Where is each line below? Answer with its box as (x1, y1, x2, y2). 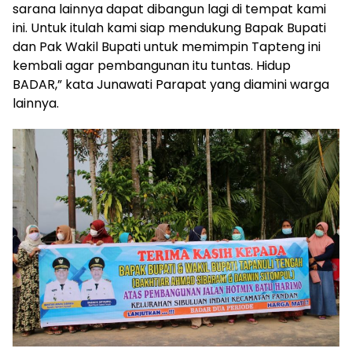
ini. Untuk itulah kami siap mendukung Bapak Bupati (13, 18, 326, 37)
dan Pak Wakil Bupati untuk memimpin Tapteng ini (13, 37, 321, 56)
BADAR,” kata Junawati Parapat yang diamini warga (13, 75, 329, 93)
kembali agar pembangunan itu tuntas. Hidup (13, 56, 291, 75)
